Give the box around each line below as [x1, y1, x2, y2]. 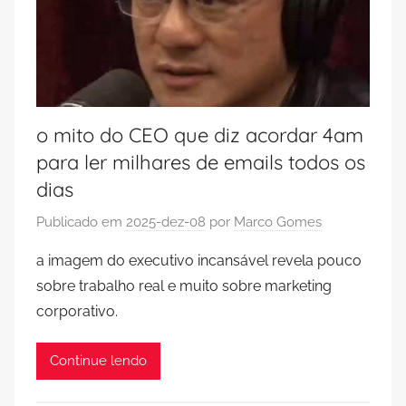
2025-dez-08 [126, 213, 206, 230]
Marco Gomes [234, 213, 322, 230]
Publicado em [36, 213, 126, 230]
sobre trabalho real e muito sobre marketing [36, 276, 332, 295]
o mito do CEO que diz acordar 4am [36, 122, 363, 149]
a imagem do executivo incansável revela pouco [36, 251, 362, 269]
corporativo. [36, 302, 118, 320]
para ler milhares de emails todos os [36, 150, 365, 176]
